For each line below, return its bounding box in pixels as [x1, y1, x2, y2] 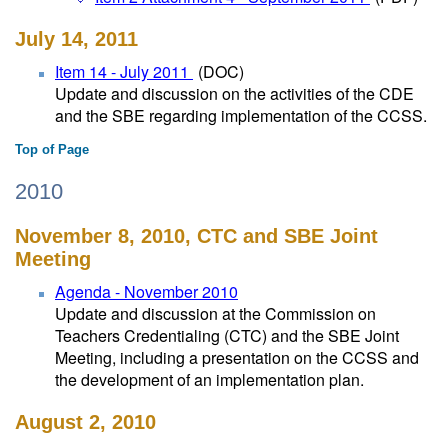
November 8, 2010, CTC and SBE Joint [15, 225, 378, 247]
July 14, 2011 [15, 28, 138, 50]
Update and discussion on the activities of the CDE [55, 82, 414, 105]
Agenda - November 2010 [55, 280, 238, 303]
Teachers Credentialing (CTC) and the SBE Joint [55, 324, 399, 347]
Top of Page [15, 142, 89, 157]
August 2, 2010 [15, 411, 156, 433]
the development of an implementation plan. [55, 368, 364, 391]
